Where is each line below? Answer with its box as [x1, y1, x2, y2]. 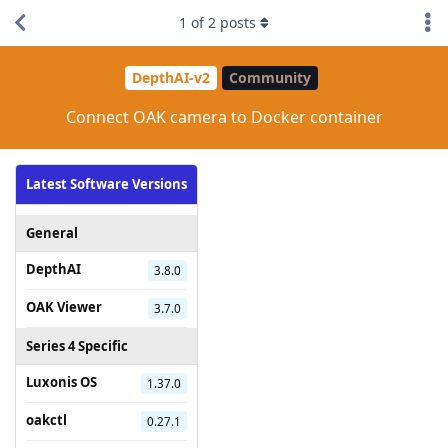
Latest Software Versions [26, 174, 187, 193]
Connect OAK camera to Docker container [65, 105, 383, 128]
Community [229, 68, 311, 88]
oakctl [26, 410, 67, 429]
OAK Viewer [26, 297, 102, 316]
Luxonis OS [26, 372, 97, 391]
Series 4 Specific [26, 336, 128, 355]
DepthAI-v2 [132, 68, 210, 88]
